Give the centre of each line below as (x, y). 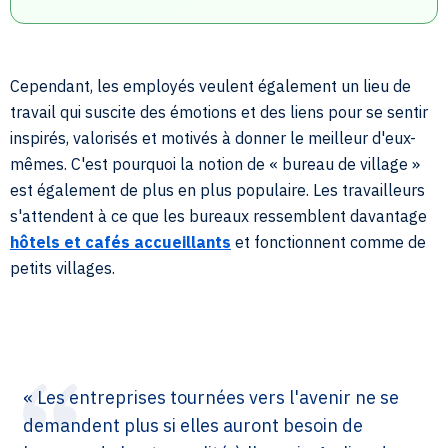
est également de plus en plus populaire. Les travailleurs (217, 189)
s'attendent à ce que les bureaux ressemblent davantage (218, 215)
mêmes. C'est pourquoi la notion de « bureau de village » (215, 163)
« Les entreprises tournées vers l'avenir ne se (211, 397)
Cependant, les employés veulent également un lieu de (210, 85)
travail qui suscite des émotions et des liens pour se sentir (219, 111)
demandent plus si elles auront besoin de (193, 425)
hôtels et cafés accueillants (120, 241)
